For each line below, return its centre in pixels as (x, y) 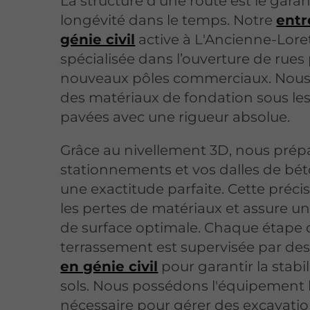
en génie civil (109, 267)
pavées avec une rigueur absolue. (175, 117)
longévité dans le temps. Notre (168, 20)
